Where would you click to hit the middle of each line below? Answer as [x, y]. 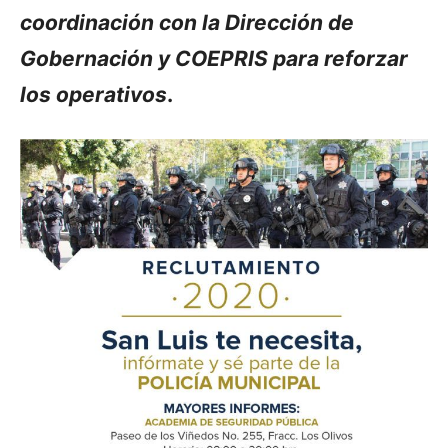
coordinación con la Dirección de [187, 22]
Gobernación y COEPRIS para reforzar [214, 58]
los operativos [93, 94]
